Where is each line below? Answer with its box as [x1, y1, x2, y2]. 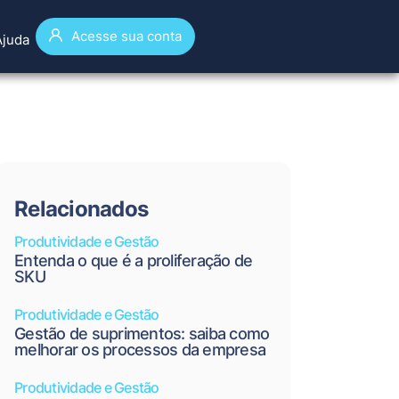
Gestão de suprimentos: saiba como [14, 324, 270, 343]
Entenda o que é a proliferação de [14, 251, 253, 270]
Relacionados [14, 196, 148, 222]
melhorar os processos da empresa [14, 340, 265, 359]
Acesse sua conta [71, 28, 182, 45]
